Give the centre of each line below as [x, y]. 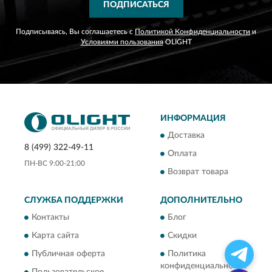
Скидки [182, 236]
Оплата [182, 154]
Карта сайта [55, 236]
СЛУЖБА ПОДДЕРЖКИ [74, 201]
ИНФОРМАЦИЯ [193, 119]
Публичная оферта [68, 254]
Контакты [50, 218]
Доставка [186, 136]
